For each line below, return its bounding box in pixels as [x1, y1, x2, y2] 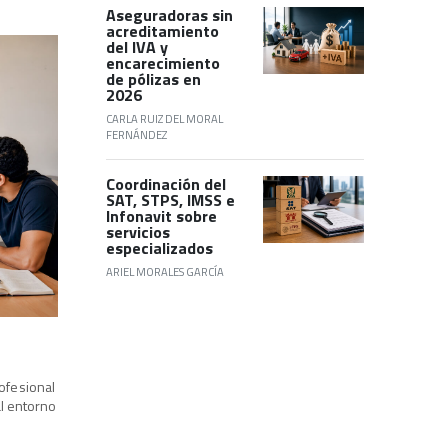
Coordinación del [106, 171, 226, 196]
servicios [106, 219, 170, 244]
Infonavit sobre [106, 203, 217, 228]
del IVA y [106, 34, 168, 59]
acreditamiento [106, 18, 219, 43]
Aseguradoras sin [106, 2, 233, 27]
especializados [106, 235, 213, 260]
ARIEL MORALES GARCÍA [106, 262, 224, 280]
